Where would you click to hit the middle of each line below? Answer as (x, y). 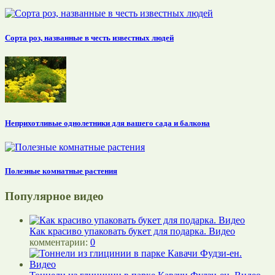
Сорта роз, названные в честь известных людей (89, 37)
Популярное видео (54, 196)
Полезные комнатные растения (61, 171)
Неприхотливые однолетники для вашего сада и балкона (107, 123)
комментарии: (60, 242)
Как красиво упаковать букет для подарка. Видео (132, 231)
